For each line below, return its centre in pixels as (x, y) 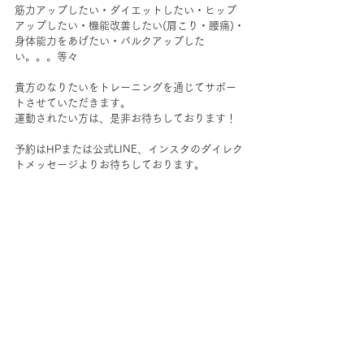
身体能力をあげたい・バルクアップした (110, 41)
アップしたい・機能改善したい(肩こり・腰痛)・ (130, 26)
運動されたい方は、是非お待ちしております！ (126, 119)
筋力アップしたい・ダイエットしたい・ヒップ (126, 11)
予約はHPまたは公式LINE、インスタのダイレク (129, 149)
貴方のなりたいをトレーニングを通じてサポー (126, 88)
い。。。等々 (46, 57)
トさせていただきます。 (73, 103)
